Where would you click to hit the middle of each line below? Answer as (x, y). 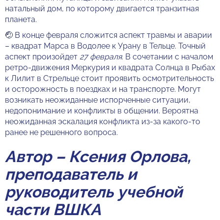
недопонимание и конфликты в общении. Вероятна (102, 111)
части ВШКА (53, 209)
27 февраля (101, 57)
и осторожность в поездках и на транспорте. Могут (103, 89)
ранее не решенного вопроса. (61, 132)
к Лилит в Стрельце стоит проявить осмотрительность (110, 78)
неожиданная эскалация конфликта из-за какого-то (103, 122)
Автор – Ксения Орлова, (98, 156)
